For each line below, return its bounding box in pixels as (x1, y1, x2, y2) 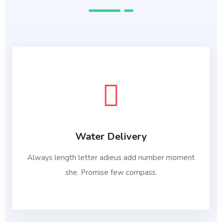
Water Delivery (75, 130, 147, 143)
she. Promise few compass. (65, 167, 157, 177)
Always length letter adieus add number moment (27, 153, 195, 163)
